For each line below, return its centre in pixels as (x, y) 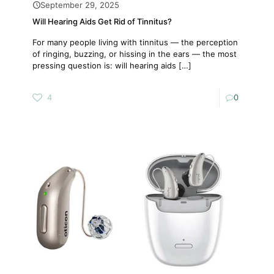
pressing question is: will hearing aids (104, 65)
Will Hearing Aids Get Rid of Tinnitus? (102, 21)
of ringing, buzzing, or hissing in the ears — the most (135, 54)
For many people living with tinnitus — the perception (135, 42)
